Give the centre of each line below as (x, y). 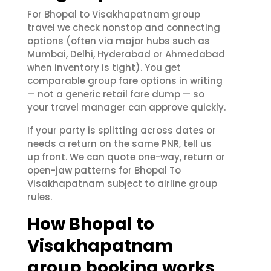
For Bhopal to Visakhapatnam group (114, 14)
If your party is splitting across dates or (122, 130)
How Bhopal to (91, 224)
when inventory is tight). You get (104, 67)
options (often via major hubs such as (119, 41)
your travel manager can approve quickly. (126, 107)
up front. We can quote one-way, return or (126, 157)
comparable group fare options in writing (125, 81)
